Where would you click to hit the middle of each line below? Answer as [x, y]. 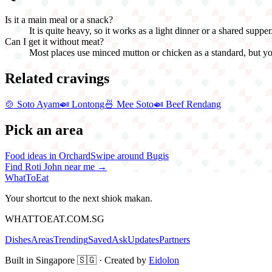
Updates [143, 239]
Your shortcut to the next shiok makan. [79, 198]
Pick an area [44, 130]
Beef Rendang [193, 104]
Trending [71, 239]
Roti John [43, 166]
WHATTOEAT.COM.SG [55, 219]
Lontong [88, 104]
